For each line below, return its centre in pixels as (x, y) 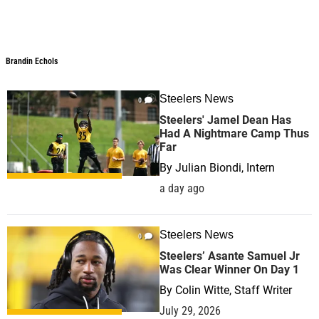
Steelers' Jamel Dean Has (225, 120)
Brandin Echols (32, 61)
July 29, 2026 (190, 311)
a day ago (182, 188)
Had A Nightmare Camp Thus (234, 134)
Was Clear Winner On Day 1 (229, 270)
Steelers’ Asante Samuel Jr (230, 256)
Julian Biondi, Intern (225, 168)
